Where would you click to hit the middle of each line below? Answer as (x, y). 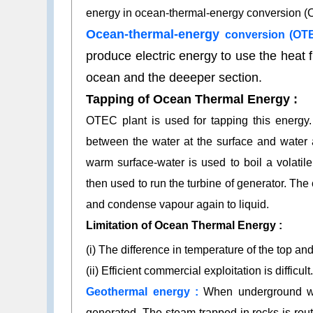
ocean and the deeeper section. (176, 78)
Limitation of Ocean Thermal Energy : (186, 226)
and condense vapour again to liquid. (178, 205)
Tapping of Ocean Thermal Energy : (194, 100)
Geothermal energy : (142, 292)
